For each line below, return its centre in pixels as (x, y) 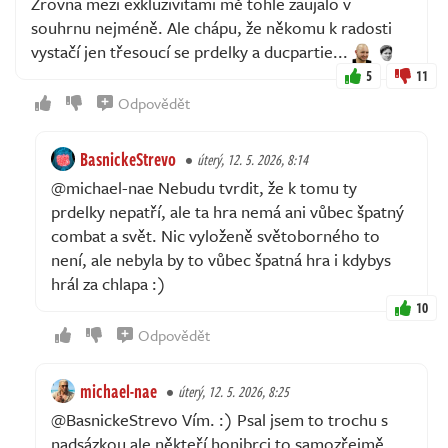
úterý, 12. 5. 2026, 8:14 (252, 159)
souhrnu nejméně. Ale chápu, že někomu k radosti (211, 27)
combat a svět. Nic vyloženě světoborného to (215, 235)
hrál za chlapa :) (108, 283)
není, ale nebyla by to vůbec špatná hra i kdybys (221, 259)
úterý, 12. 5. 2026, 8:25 (233, 391)
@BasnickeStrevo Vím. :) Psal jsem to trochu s (219, 419)
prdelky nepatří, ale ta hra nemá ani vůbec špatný (227, 211)
